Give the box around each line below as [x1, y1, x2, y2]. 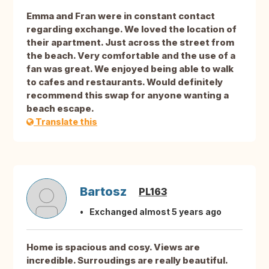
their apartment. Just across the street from [26, 37, 234, 49]
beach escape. [26, 103, 94, 115]
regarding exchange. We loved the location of [26, 23, 237, 35]
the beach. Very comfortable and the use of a [26, 50, 235, 62]
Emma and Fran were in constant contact [26, 10, 215, 22]
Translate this [34, 116, 97, 127]
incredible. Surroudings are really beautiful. [26, 255, 228, 267]
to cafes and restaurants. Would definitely [26, 76, 223, 88]
